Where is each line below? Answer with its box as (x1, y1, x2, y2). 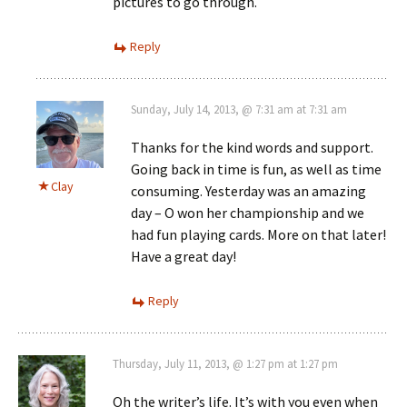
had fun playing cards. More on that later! (131, 224, 386, 243)
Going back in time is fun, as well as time (131, 159, 382, 178)
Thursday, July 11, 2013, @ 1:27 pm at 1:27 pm (113, 355, 338, 372)
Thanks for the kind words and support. (131, 137, 373, 156)
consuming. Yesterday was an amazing (131, 181, 366, 200)
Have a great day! (131, 246, 236, 265)
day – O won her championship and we (131, 203, 364, 222)
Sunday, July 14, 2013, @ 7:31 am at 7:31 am (131, 101, 347, 117)
